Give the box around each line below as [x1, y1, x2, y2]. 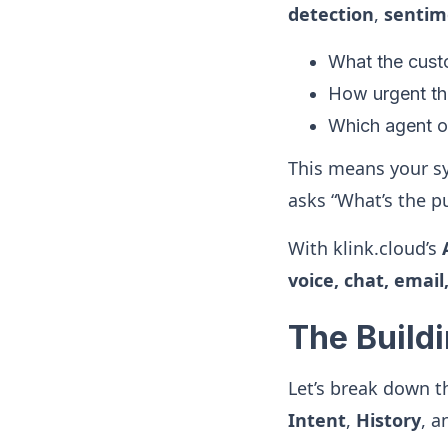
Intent [288, 408, 346, 432]
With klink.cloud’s [288, 236, 442, 260]
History [356, 408, 421, 432]
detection [288, 2, 374, 26]
